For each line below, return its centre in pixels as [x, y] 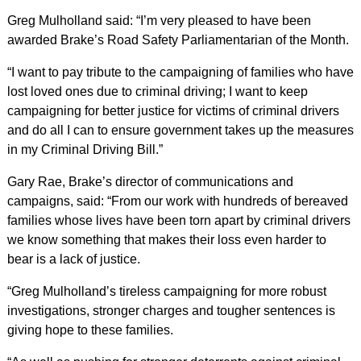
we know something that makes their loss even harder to [166, 240]
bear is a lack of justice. [73, 259]
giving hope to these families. [90, 330]
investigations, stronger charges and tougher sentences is [171, 311]
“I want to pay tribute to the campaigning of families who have [180, 72]
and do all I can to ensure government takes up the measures [180, 130]
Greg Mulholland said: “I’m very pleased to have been [159, 21]
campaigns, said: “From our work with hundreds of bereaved [177, 201]
